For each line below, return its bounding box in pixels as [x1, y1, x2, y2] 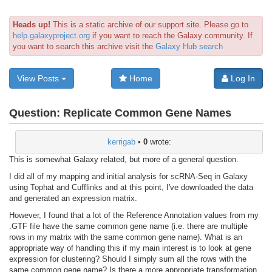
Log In [228, 73, 255, 83]
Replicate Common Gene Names [63, 107, 231, 120]
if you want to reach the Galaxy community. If [90, 31, 253, 40]
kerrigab [107, 137, 135, 146]
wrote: [147, 137, 171, 146]
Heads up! [13, 20, 50, 29]
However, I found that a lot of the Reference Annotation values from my [9, 210, 259, 220]
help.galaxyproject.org [13, 31, 90, 40]
